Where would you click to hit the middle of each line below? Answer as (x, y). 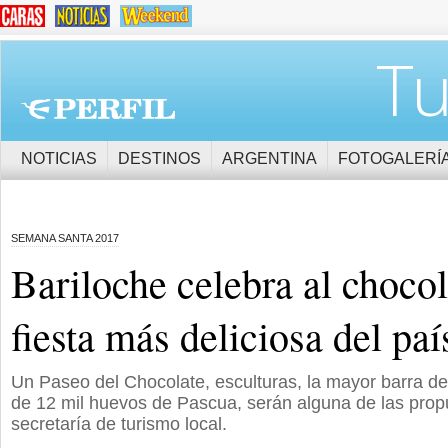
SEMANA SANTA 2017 (65, 238)
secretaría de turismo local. (119, 424)
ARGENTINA (269, 158)
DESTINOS (159, 158)
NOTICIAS (59, 158)
